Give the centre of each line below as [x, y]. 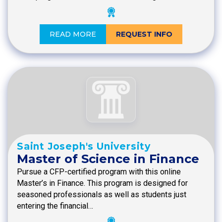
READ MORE [73, 34]
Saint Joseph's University [84, 147]
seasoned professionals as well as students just [102, 195]
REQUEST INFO [144, 34]
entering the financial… [55, 206]
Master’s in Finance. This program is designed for [102, 183]
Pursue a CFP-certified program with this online [99, 172]
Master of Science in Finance [108, 159]
